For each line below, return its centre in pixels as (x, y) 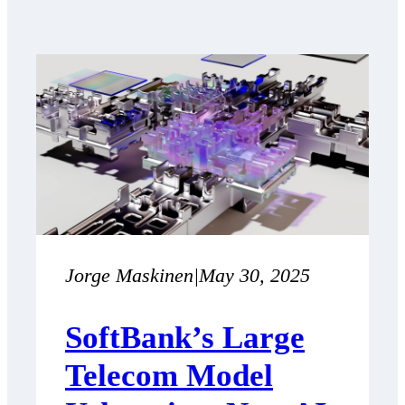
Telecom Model (169, 376)
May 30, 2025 (254, 275)
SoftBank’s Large (185, 338)
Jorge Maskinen (129, 275)
